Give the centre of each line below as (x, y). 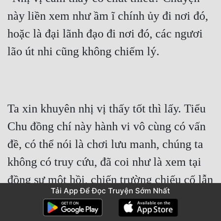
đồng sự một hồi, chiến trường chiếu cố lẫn (110, 180)
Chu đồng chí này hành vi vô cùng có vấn (107, 127)
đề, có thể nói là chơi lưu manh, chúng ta (105, 144)
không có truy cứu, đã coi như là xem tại (104, 162)
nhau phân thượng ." (56, 198)
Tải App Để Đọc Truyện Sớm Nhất (110, 190)
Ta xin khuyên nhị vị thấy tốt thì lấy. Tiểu (107, 109)
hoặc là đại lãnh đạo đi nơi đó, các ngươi (105, 34)
